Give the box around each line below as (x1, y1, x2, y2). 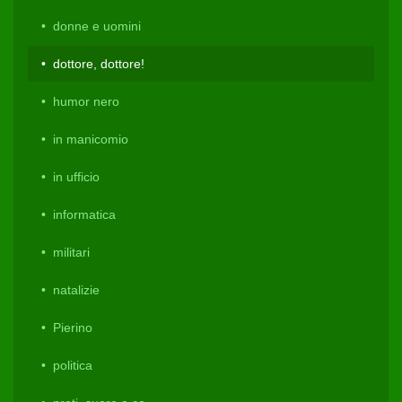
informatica (53, 207, 116, 223)
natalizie (53, 283, 100, 298)
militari (53, 245, 90, 260)
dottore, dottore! (53, 57, 144, 72)
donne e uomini (53, 19, 141, 34)
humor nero (53, 94, 119, 109)
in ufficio (53, 170, 100, 185)
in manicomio (53, 132, 128, 147)
